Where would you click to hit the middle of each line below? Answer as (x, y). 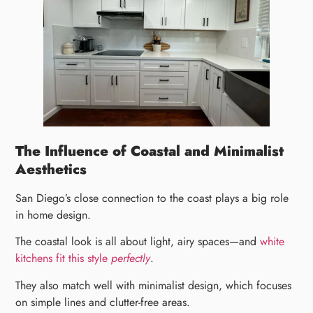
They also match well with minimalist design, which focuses (154, 285)
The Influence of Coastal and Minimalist (150, 151)
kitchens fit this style (64, 259)
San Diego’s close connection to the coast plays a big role (152, 198)
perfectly (131, 259)
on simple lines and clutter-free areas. (103, 302)
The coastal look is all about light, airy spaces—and (138, 242)
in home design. (53, 214)
